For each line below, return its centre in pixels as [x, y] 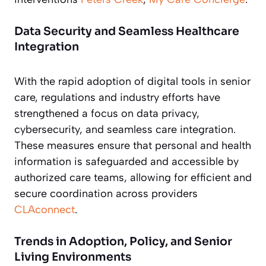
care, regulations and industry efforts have [117, 98]
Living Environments [73, 257]
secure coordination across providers [106, 194]
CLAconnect [45, 210]
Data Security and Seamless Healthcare [127, 32]
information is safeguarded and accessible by [126, 162]
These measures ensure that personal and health [133, 146]
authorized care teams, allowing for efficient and [133, 178]
